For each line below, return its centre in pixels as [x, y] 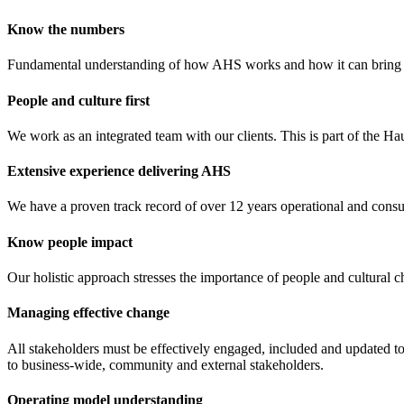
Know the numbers [66, 30]
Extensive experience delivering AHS [119, 171]
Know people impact [70, 242]
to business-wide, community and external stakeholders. [165, 364]
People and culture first [78, 100]
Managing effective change [88, 313]
